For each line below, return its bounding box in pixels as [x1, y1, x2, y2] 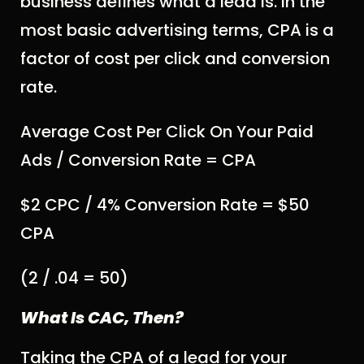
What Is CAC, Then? [20, 305, 184, 329]
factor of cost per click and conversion [20, 46, 330, 70]
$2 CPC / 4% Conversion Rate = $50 [20, 193, 310, 216]
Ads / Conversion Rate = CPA [20, 148, 256, 171]
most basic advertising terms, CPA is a [20, 18, 334, 41]
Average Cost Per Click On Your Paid [20, 119, 314, 143]
